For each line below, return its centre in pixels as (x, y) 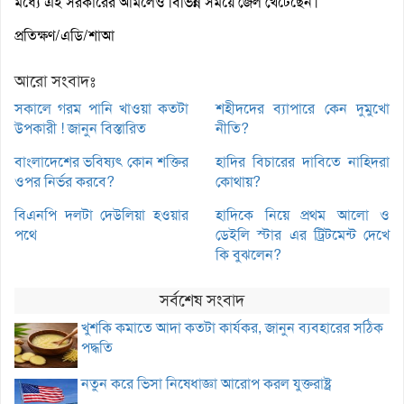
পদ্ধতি (97, 348)
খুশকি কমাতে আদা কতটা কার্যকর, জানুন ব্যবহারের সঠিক (232, 328)
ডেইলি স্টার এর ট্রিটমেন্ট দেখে (303, 235)
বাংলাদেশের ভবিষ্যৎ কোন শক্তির (101, 162)
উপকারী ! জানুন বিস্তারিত (80, 129)
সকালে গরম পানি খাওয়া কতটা (101, 109)
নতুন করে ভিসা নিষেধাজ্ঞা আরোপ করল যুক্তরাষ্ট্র (207, 383)
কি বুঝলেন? (248, 255)
